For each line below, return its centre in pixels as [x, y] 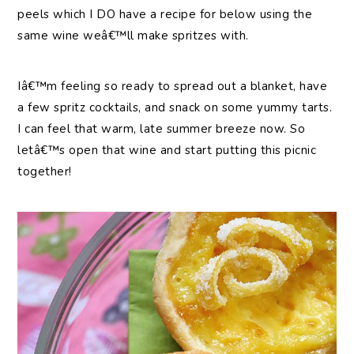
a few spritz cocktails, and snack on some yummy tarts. [175, 107]
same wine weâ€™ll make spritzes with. [133, 35]
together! [45, 171]
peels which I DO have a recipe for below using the [165, 14]
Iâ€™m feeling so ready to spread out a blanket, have [173, 86]
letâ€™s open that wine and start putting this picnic [167, 150]
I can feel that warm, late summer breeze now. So [162, 128]
